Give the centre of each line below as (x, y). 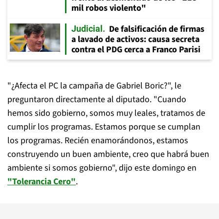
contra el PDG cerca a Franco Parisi (136, 50)
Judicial (87, 29)
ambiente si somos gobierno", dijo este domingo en (102, 168)
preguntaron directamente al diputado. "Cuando (97, 99)
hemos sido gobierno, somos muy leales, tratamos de (106, 113)
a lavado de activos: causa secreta (135, 39)
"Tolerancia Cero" (42, 182)
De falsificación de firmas (157, 29)
